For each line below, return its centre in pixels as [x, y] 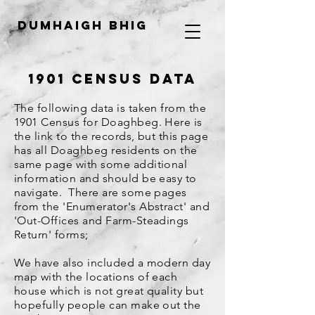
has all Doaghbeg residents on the [106, 150]
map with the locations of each [96, 277]
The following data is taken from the [110, 108]
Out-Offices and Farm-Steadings [103, 220]
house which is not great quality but [109, 291]
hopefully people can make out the [108, 305]
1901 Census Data [112, 79]
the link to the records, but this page [111, 136]
